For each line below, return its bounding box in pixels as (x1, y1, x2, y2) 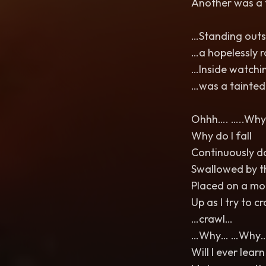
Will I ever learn (191, 245, 265, 259)
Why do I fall (191, 129, 252, 142)
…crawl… (191, 212, 233, 226)
